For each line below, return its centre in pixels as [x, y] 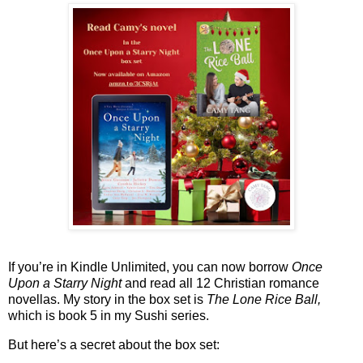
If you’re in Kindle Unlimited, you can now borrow [150, 267]
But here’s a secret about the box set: [114, 345]
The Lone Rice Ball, [264, 300]
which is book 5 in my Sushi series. [109, 316]
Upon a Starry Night [65, 284]
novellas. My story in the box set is [107, 300]
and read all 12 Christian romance [220, 284]
